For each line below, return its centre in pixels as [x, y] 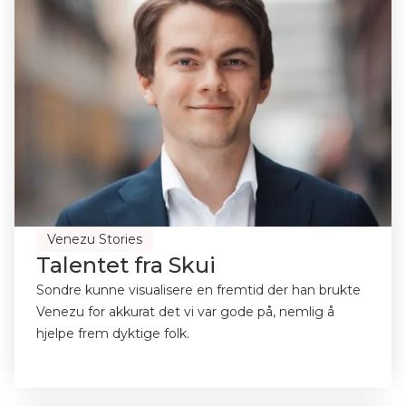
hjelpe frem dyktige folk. [113, 333]
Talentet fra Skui [126, 265]
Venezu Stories [95, 239]
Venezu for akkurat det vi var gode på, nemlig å [185, 312]
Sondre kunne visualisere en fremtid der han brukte [198, 290]
